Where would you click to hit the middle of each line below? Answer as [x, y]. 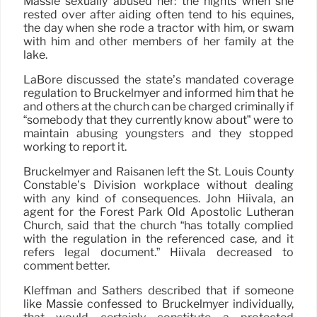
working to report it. [75, 147]
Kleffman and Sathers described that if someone [158, 290]
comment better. [67, 266]
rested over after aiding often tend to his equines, [158, 15]
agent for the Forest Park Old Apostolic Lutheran [158, 212]
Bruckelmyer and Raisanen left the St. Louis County [158, 172]
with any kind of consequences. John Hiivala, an [158, 198]
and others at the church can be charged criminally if [158, 106]
